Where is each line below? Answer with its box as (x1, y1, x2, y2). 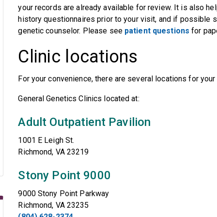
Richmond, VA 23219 (18, 147, 89, 156)
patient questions (124, 26, 190, 35)
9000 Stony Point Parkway (18, 189, 109, 198)
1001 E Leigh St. (18, 136, 75, 145)
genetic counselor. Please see (18, 26, 124, 35)
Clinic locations (18, 46, 138, 67)
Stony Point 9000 (18, 169, 111, 182)
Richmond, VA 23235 (18, 201, 89, 210)
